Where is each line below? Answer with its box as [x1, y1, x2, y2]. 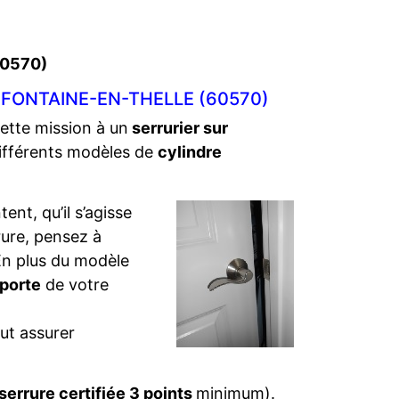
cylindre [158, 142, 222, 161]
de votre [41, 275, 109, 294]
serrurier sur [128, 118, 228, 137]
